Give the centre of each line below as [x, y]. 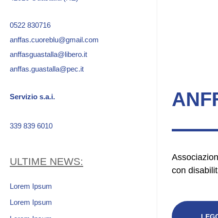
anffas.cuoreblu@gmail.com [54, 40]
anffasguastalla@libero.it [48, 54]
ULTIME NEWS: [46, 161]
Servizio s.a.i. [32, 96]
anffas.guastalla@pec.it [47, 69]
